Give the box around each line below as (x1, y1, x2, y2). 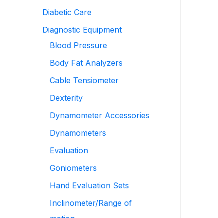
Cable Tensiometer (50, 75, 119, 85)
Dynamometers (50, 128, 106, 138)
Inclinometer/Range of (50, 198, 132, 208)
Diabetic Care (42, 7, 91, 17)
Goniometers (50, 163, 97, 173)
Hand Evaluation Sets (50, 181, 129, 190)
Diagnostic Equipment (42, 25, 122, 35)
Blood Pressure (50, 40, 107, 50)
